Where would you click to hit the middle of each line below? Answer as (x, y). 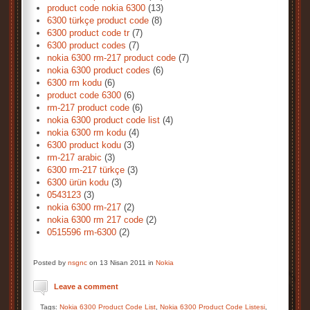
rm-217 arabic (74, 157)
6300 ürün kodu (78, 182)
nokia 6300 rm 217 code (95, 220)
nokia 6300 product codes (99, 70)
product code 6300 (84, 95)
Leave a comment (86, 286)
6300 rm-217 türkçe (86, 170)
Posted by (51, 263)
